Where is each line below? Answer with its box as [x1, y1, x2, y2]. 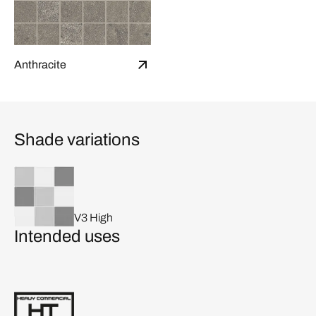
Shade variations [14, 130, 140, 149]
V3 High [74, 211, 113, 224]
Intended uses [14, 226, 120, 245]
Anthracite [14, 58, 66, 71]
